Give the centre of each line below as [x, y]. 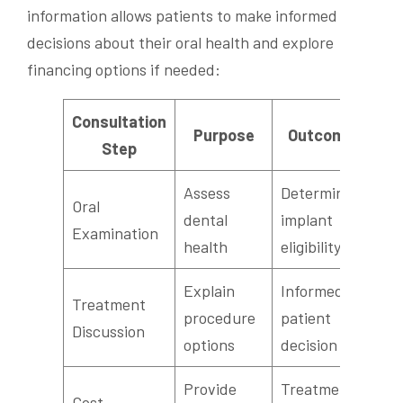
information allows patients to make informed [182, 15]
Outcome [321, 135]
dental [206, 219]
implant [307, 219]
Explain [209, 291]
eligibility [311, 246]
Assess [207, 193]
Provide [210, 389]
